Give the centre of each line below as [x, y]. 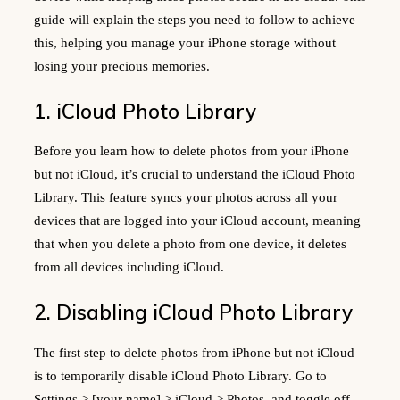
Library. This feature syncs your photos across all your [186, 198]
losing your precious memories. [122, 66]
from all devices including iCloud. [129, 267]
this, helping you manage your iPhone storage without [185, 42]
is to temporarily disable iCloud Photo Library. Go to [180, 376]
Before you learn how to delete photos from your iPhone [192, 151]
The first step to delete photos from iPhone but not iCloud [194, 353]
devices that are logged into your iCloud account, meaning [197, 221]
